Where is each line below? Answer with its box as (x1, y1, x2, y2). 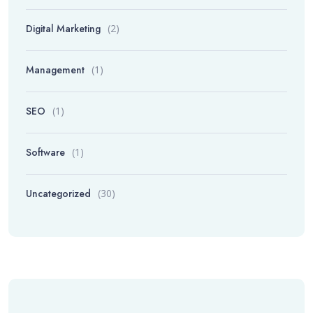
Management (26, 63, 85, 77)
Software (26, 145, 65, 159)
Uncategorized (26, 187, 91, 201)
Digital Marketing (26, 22, 101, 36)
